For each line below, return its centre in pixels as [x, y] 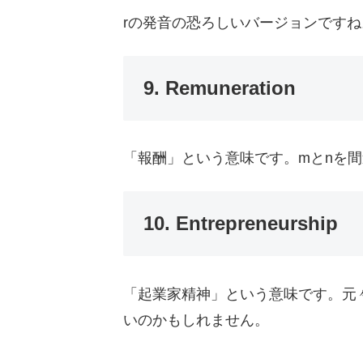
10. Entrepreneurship [241, 224]
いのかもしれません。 [196, 320]
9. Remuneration [220, 88]
